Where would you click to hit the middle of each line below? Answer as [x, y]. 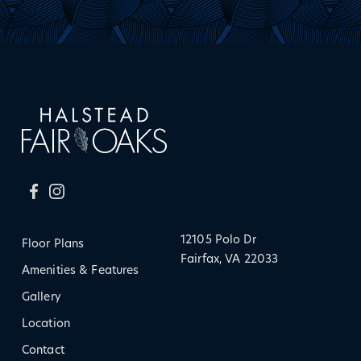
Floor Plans [53, 244]
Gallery [41, 297]
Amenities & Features [80, 271]
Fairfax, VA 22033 [229, 259]
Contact [43, 351]
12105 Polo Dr [218, 240]
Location [46, 324]
